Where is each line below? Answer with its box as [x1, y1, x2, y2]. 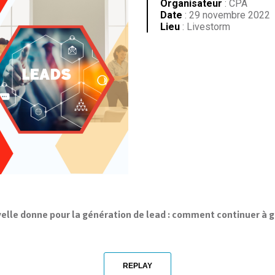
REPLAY [123, 261, 152, 271]
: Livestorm [180, 21, 230, 33]
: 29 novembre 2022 [182, 9, 270, 21]
